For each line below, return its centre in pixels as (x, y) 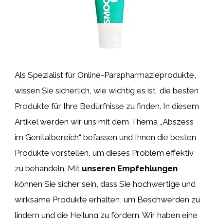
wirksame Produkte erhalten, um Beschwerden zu (107, 200)
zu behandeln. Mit (48, 168)
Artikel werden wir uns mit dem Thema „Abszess (104, 122)
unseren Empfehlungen (130, 168)
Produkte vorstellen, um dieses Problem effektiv (104, 153)
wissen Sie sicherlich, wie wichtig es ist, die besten (107, 91)
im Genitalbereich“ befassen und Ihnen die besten (105, 137)
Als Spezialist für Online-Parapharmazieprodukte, (105, 75)
